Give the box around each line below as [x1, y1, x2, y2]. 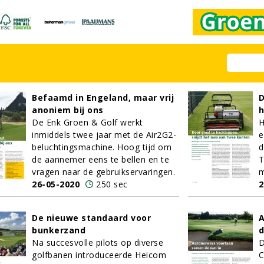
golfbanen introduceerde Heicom [32, 249, 166, 260]
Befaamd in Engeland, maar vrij [32, 92, 174, 103]
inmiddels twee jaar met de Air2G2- [32, 129, 176, 140]
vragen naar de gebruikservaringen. [32, 166, 175, 177]
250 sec [96, 179, 128, 190]
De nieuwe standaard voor [32, 212, 151, 223]
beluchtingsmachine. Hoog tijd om [32, 141, 171, 153]
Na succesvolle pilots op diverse [32, 237, 163, 248]
